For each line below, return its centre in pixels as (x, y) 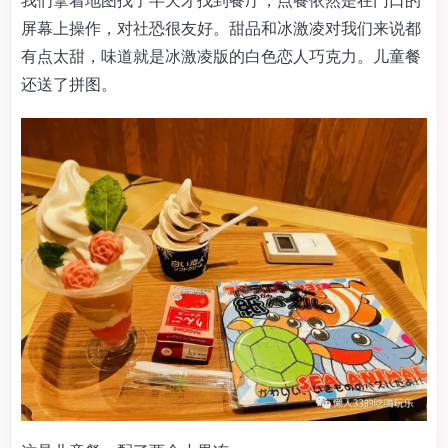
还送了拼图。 (69, 83)
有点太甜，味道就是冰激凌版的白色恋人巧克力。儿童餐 (221, 55)
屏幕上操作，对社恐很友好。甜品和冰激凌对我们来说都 (221, 27)
